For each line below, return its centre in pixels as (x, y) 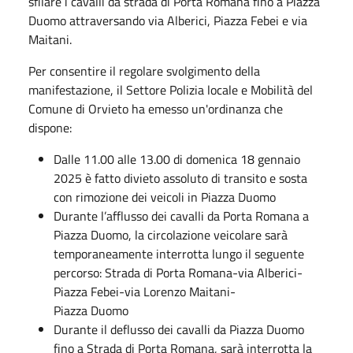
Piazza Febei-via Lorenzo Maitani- (145, 291)
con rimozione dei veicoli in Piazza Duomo (165, 197)
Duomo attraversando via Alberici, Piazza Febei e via (168, 20)
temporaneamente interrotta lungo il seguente (179, 253)
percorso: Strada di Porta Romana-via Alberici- (178, 272)
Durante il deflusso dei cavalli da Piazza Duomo (179, 329)
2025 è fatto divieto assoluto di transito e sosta (180, 178)
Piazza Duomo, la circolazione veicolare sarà (171, 234)
